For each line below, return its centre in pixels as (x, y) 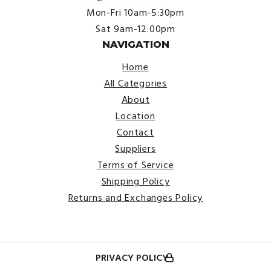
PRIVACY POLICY (132, 258)
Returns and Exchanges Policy (135, 198)
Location (135, 116)
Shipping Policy (135, 181)
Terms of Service (135, 165)
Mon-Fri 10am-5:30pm (135, 12)
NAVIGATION (135, 44)
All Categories (135, 83)
